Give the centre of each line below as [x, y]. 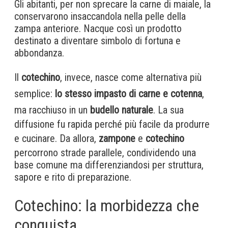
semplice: [35, 94]
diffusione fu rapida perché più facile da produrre [112, 124]
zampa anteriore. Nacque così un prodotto [98, 29]
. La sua [168, 110]
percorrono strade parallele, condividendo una [105, 153]
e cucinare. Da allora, [56, 139]
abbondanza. [39, 53]
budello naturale [122, 110]
